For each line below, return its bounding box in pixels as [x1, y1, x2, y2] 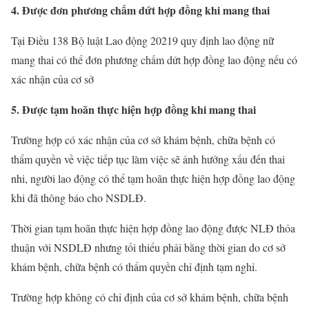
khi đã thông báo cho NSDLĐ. [11, 190, 146, 205]
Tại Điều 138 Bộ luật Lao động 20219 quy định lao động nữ [11, 32, 274, 48]
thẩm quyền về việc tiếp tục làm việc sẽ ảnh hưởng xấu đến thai [11, 151, 285, 166]
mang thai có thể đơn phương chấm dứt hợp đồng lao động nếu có [11, 52, 297, 67]
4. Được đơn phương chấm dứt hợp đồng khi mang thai [11, 1, 270, 18]
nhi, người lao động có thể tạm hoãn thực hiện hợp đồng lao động [11, 170, 295, 186]
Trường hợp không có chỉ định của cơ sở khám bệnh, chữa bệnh [11, 289, 288, 304]
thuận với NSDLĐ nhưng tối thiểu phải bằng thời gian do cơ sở [11, 239, 286, 255]
